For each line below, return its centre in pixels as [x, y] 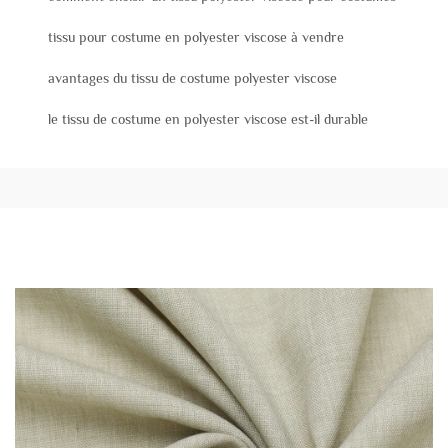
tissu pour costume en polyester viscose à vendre [196, 37]
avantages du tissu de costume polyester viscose [192, 78]
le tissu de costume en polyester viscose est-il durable [208, 119]
